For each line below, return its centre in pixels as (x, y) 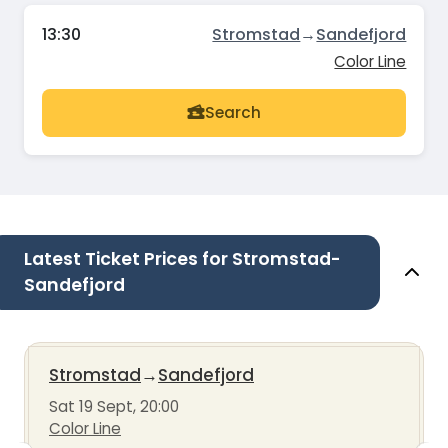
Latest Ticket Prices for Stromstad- (182, 258)
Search (233, 113)
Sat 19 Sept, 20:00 (114, 406)
